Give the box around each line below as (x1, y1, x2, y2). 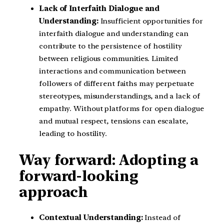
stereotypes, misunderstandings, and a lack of (39, 91, 200, 101)
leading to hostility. (39, 129, 107, 138)
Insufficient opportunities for (98, 16, 203, 26)
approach (19, 183, 88, 200)
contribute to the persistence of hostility (39, 41, 182, 51)
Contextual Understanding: (39, 213, 143, 222)
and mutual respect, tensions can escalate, (39, 116, 188, 126)
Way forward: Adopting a (19, 151, 198, 168)
